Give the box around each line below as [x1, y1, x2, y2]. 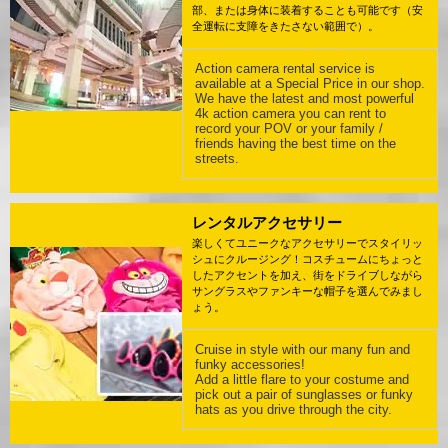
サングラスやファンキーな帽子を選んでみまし [192, 284, 423, 297]
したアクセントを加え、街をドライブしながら [192, 268, 423, 281]
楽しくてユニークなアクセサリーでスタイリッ [192, 236, 423, 249]
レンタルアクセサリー [192, 213, 342, 231]
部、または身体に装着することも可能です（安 [192, 3, 423, 16]
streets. [195, 150, 239, 166]
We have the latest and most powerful [195, 90, 414, 106]
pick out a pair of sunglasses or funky [195, 386, 413, 402]
